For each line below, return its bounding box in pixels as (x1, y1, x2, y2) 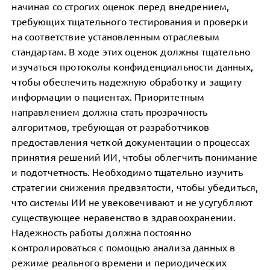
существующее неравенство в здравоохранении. (11, 211, 236, 223)
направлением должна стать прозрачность (11, 105, 208, 118)
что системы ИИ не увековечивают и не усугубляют (11, 196, 253, 208)
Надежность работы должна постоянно (11, 226, 191, 238)
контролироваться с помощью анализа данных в (11, 241, 236, 253)
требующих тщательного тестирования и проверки (11, 15, 248, 27)
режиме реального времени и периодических (11, 256, 227, 268)
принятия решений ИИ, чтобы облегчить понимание (11, 151, 257, 163)
